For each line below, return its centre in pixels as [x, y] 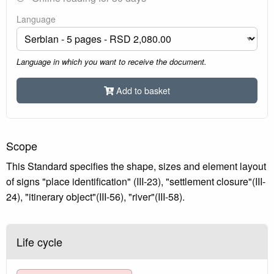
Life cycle [39, 241]
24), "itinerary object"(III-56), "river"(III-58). [95, 196]
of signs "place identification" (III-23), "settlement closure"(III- [136, 181]
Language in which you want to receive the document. [112, 62]
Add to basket [143, 90]
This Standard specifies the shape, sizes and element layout [136, 166]
